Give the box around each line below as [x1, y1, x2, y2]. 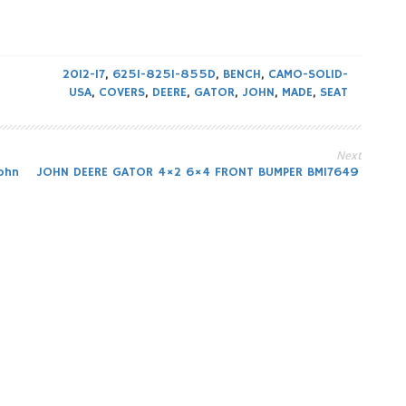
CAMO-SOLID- [268, 65, 348, 82]
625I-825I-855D [112, 65, 216, 82]
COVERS [99, 83, 145, 101]
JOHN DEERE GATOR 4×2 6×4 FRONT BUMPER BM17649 [36, 163, 362, 180]
